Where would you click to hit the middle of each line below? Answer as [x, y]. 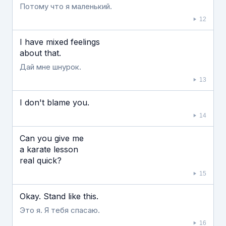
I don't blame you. [54, 102]
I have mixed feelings [60, 42]
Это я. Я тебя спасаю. [60, 210]
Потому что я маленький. [66, 6]
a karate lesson [49, 149]
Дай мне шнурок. [50, 67]
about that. [40, 53]
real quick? [41, 160]
